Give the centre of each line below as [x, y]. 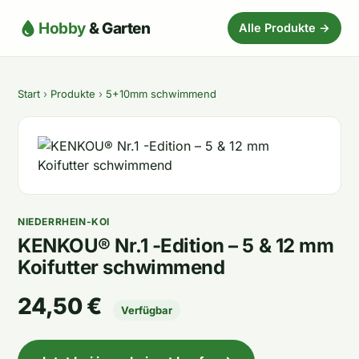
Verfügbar [147, 310]
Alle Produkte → [284, 28]
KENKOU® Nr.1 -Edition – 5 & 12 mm [176, 246]
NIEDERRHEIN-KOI [64, 222]
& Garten [118, 28]
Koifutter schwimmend [121, 267]
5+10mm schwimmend [161, 94]
